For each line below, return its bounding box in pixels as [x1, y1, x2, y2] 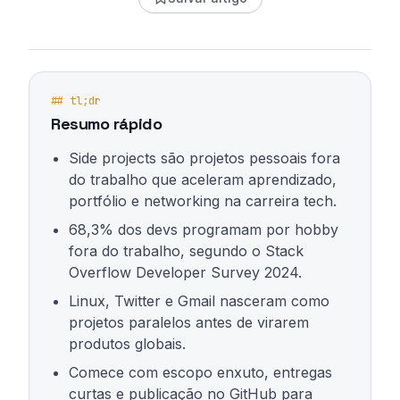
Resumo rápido [51, 113, 162, 134]
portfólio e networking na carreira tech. [69, 192, 337, 210]
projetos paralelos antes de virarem [69, 313, 309, 331]
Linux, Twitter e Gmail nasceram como [69, 292, 329, 310]
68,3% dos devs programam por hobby [69, 221, 338, 238]
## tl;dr [51, 94, 101, 108]
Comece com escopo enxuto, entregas [69, 363, 332, 381]
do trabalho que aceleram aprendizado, [69, 171, 337, 188]
